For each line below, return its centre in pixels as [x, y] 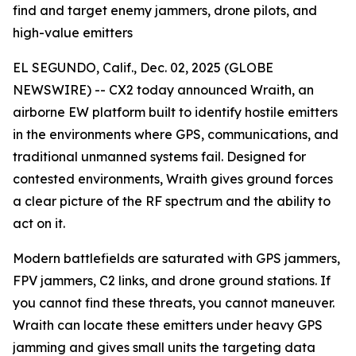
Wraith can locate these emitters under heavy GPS [168, 325]
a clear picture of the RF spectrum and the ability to [172, 201]
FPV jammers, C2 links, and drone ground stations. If [172, 281]
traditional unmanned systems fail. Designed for [159, 157]
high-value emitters [73, 33]
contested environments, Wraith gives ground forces [173, 179]
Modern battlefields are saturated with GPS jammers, [176, 258]
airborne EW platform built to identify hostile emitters [175, 112]
